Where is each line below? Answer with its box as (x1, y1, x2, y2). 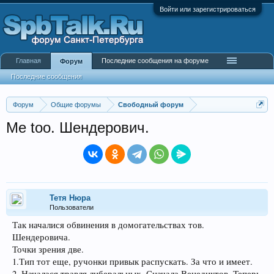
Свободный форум (118, 101, 183, 108)
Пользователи (50, 204, 94, 211)
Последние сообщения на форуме (102, 57, 209, 64)
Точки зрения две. (12, 243, 84, 255)
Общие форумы (51, 101, 101, 108)
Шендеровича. (12, 231, 70, 243)
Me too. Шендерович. (6, 119, 149, 136)
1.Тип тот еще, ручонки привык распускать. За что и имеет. (12, 256, 253, 267)
